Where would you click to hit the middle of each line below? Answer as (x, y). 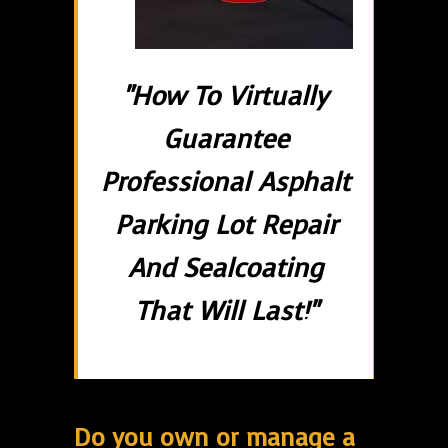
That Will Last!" (225, 312)
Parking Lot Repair (225, 226)
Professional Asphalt (225, 183)
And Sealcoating (225, 269)
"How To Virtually (225, 97)
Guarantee (225, 140)
